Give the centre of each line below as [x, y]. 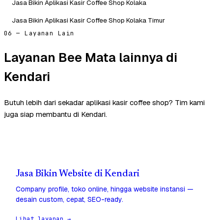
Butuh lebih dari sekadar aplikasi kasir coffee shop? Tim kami [104, 103]
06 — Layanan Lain [39, 33]
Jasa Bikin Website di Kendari [78, 174]
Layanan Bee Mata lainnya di [91, 57]
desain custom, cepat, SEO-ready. [69, 200]
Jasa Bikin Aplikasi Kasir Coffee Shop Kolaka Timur [88, 20]
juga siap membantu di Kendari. [55, 114]
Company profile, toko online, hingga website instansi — [105, 189]
